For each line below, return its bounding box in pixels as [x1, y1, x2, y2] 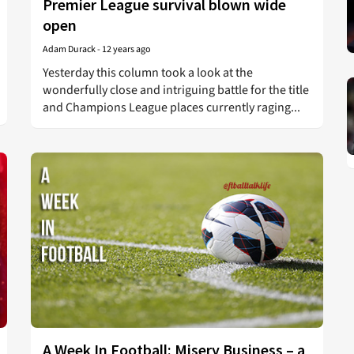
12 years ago [102, 43, 151, 56]
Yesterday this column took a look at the [43, 64, 253, 81]
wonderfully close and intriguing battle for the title [43, 81, 309, 99]
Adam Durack [43, 43, 96, 56]
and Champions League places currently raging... [43, 99, 300, 116]
